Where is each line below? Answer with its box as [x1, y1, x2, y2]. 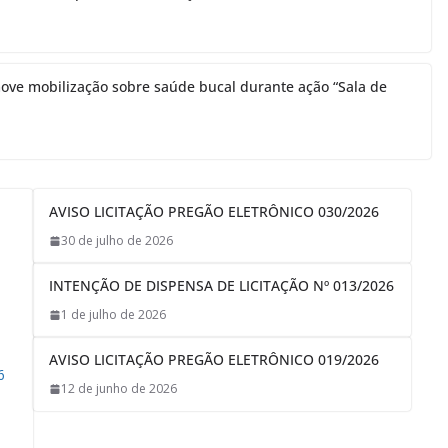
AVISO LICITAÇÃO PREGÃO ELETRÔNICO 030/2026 [48, 202, 379, 222]
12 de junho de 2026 [60, 380, 177, 398]
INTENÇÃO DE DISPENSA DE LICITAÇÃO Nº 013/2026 [48, 276, 394, 296]
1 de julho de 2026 [60, 306, 166, 324]
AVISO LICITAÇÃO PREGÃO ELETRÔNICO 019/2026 [48, 350, 379, 370]
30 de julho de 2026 [60, 232, 173, 250]
